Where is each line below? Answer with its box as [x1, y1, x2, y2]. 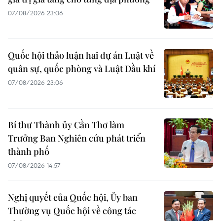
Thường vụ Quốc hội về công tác [8, 205, 136, 217]
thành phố [8, 146, 49, 157]
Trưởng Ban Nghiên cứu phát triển [8, 132, 146, 144]
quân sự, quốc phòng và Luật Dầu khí [8, 63, 155, 74]
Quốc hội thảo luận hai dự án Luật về [8, 49, 154, 61]
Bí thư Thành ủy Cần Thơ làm [8, 119, 124, 131]
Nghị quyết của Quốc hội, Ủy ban [8, 191, 138, 203]
